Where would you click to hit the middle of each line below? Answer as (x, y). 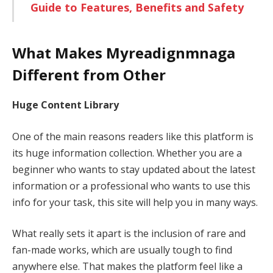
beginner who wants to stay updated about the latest (134, 169)
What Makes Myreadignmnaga (124, 53)
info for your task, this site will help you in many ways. (136, 202)
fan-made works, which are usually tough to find (122, 250)
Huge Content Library (66, 105)
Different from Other (89, 75)
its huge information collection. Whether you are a (127, 153)
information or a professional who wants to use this (131, 186)
